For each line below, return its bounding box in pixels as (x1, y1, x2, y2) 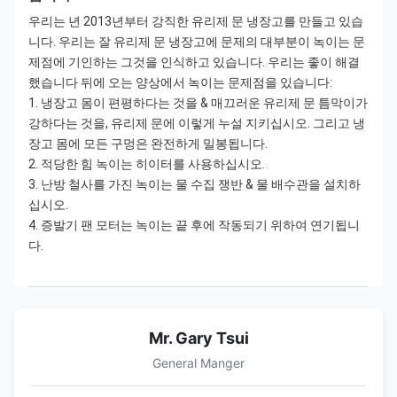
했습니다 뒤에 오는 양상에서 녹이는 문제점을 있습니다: (28, 75, 332, 90)
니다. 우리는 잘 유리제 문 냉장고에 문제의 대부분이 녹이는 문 (28, 35, 365, 49)
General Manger (152, 355, 245, 370)
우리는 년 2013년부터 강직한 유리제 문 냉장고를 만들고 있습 (28, 14, 363, 28)
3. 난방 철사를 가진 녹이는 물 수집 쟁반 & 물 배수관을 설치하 (28, 177, 361, 191)
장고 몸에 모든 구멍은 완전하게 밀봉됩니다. (28, 136, 268, 151)
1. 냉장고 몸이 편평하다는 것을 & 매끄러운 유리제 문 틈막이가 (28, 96, 368, 110)
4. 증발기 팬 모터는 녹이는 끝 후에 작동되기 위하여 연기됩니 (28, 218, 360, 232)
